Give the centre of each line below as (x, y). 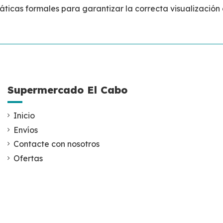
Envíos (26, 130)
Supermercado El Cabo (67, 90)
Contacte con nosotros (56, 144)
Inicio (24, 116)
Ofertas (28, 158)
